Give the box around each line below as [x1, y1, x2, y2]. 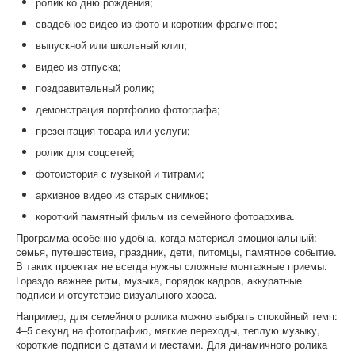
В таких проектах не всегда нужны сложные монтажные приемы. [16, 258, 327, 273]
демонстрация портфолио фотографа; [36, 101, 220, 116]
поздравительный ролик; [36, 80, 155, 95]
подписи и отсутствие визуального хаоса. [16, 287, 217, 302]
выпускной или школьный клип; [36, 37, 187, 52]
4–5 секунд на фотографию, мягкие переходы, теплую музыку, [16, 323, 320, 338]
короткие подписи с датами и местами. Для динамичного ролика [16, 337, 327, 352]
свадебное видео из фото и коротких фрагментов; [36, 16, 277, 31]
